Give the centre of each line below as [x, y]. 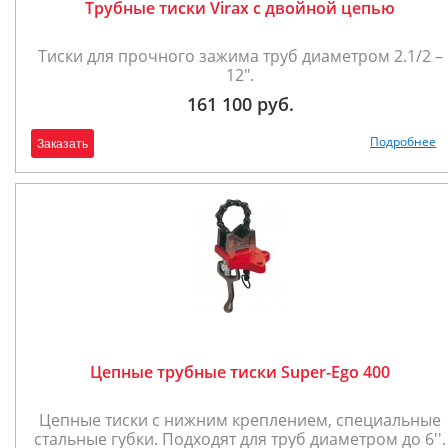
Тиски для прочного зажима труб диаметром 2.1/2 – [240, 56]
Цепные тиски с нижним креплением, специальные [240, 420]
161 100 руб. [240, 104]
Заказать [62, 144]
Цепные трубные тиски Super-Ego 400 [240, 372]
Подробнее [403, 141]
